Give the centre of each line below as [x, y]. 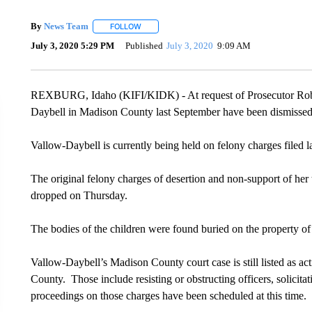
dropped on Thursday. [79, 195]
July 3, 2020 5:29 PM [72, 46]
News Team [66, 26]
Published [144, 46]
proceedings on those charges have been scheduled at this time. [168, 295]
